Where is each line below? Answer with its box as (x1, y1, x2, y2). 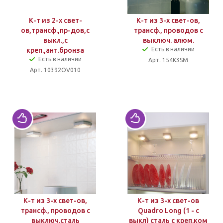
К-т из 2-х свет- (28, 16, 82, 24)
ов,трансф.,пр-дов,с (21, 26, 90, 34)
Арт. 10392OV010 (30, 66, 81, 73)
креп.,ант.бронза (26, 46, 84, 54)
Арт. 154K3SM (148, 56, 188, 63)
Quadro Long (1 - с (137, 206, 199, 215)
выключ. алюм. (142, 36, 194, 44)
